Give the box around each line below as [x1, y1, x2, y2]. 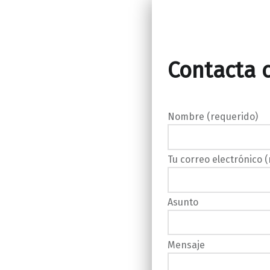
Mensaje [167, 239, 205, 251]
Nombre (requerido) [167, 110, 258, 122]
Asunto [167, 196, 198, 208]
